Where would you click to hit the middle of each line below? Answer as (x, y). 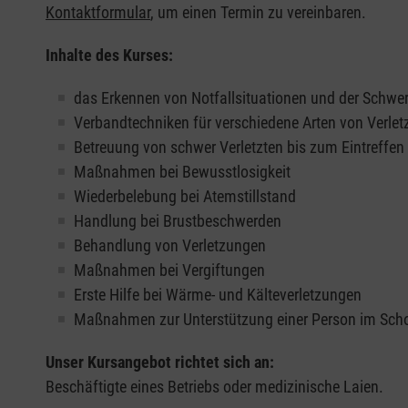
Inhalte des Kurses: (109, 55)
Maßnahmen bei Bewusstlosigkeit (182, 171)
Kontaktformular (98, 12)
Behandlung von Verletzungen (172, 245)
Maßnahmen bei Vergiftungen (169, 270)
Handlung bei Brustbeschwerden (178, 220)
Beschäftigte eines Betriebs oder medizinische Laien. (214, 386)
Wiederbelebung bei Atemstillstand (185, 196)
